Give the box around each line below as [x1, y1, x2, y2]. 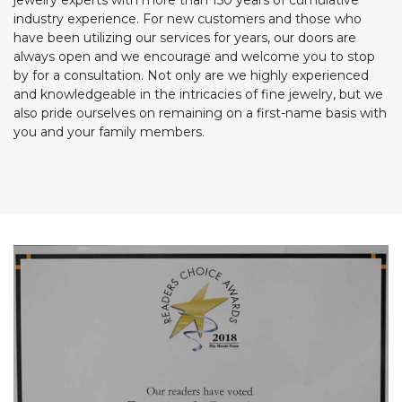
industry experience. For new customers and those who [13, 11, 362, 28]
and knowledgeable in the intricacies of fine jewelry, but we [13, 86, 383, 103]
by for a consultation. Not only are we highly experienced [13, 67, 369, 84]
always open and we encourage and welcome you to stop [13, 48, 375, 66]
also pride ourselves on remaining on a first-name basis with [13, 105, 387, 122]
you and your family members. [13, 124, 205, 141]
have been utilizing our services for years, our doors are [13, 30, 356, 47]
